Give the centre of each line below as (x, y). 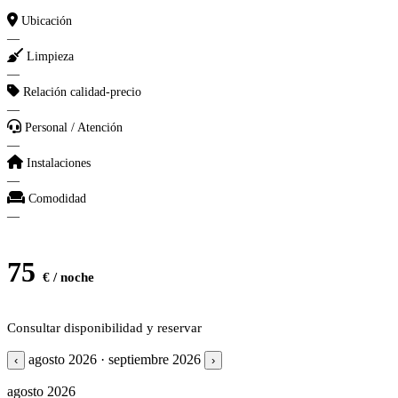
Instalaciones (59, 163)
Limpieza (50, 56)
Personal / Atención (74, 127)
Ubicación (47, 20)
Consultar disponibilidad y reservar (104, 327)
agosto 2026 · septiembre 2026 (115, 359)
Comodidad (57, 198)
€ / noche (68, 277)
